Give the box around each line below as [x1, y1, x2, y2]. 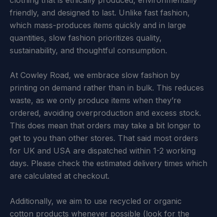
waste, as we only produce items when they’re [10, 95, 181, 106]
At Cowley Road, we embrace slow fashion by [10, 70, 180, 80]
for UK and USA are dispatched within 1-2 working [10, 146, 196, 156]
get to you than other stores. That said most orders [10, 133, 198, 143]
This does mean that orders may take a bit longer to [10, 121, 201, 131]
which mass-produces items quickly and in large [10, 20, 186, 30]
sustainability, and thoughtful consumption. [10, 45, 167, 55]
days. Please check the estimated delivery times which [10, 158, 207, 169]
